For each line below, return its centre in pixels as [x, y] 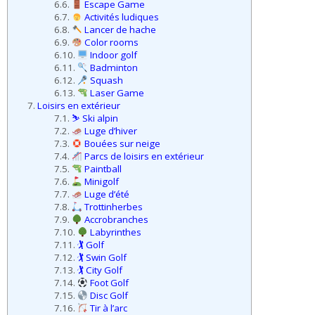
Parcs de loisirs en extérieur [143, 156]
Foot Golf [109, 283]
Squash [106, 81]
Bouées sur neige [122, 144]
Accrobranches [116, 220]
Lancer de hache [120, 30]
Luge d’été [106, 194]
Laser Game [116, 93]
